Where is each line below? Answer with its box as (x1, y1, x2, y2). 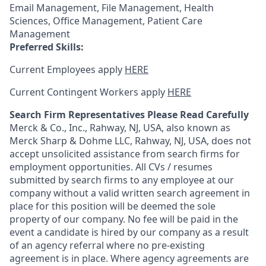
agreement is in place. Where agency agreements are (9, 252, 249, 265)
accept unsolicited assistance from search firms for (9, 147, 240, 160)
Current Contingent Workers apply (9, 85, 167, 99)
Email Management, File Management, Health (9, 1, 214, 14)
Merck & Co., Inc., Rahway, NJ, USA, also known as (9, 121, 230, 134)
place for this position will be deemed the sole (9, 199, 216, 213)
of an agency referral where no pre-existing (9, 239, 205, 252)
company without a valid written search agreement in (9, 186, 250, 199)
